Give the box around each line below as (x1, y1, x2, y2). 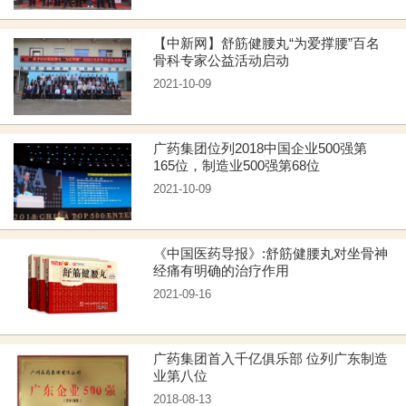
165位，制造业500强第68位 (153, 159, 321, 173)
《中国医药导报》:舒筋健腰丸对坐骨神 (153, 246, 389, 261)
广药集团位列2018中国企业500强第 (153, 141, 368, 156)
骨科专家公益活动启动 (153, 53, 290, 68)
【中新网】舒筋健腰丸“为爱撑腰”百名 (153, 36, 381, 51)
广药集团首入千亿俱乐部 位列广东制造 (153, 352, 389, 366)
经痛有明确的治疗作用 (153, 264, 290, 278)
